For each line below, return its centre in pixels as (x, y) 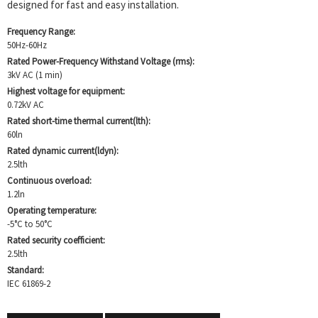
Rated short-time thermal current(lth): (79, 121)
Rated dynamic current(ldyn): (63, 151)
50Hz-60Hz (27, 45)
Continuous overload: (49, 181)
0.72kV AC (26, 105)
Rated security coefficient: (56, 240)
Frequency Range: (41, 32)
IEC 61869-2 (29, 284)
